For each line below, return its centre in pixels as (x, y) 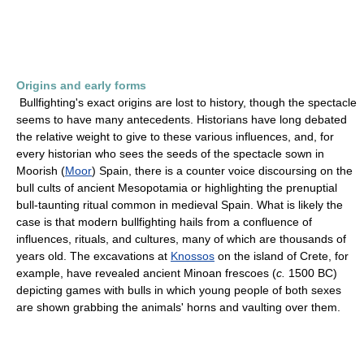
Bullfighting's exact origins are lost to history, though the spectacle (188, 102)
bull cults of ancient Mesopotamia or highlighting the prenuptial (177, 188)
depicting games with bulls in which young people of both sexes (179, 290)
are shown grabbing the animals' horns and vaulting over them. (178, 307)
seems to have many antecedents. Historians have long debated (182, 119)
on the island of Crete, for (282, 256)
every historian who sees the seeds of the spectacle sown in (170, 154)
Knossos (193, 256)
